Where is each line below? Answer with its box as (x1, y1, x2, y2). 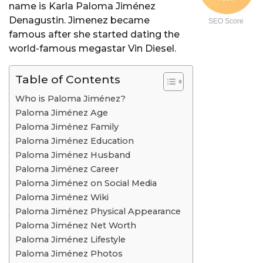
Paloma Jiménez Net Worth (15, 220, 136, 231)
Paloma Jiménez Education (15, 135, 134, 146)
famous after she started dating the (9, 28, 180, 40)
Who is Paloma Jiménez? (15, 93, 126, 104)
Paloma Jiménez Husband (15, 149, 130, 160)
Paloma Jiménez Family (15, 121, 119, 132)
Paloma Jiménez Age (15, 107, 108, 118)
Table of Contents (15, 72, 120, 86)
